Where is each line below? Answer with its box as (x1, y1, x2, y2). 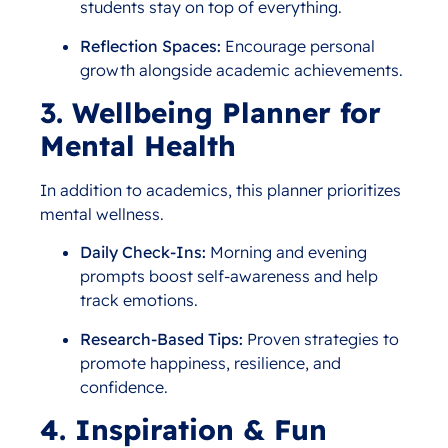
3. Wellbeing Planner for (40, 95, 381, 131)
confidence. (80, 376, 168, 397)
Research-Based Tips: (80, 328, 243, 349)
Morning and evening (206, 242, 367, 263)
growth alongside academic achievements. (80, 59, 403, 80)
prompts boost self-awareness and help (80, 266, 378, 287)
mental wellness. (40, 204, 164, 225)
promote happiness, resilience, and (80, 352, 341, 373)
